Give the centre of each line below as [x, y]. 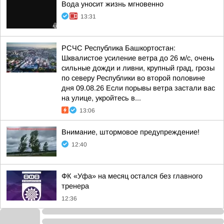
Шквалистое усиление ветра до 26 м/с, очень [138, 58]
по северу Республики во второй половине [133, 78]
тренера [75, 186]
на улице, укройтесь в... [101, 98]
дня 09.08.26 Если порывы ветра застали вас [138, 88]
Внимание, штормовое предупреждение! [130, 132]
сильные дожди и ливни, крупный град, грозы [138, 68]
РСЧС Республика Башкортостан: [118, 48]
